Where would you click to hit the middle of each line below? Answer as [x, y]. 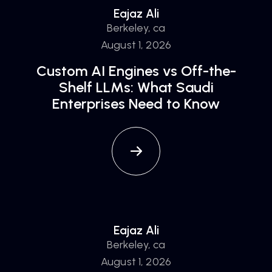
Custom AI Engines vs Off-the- [136, 71]
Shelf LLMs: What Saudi [136, 87]
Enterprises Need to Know [136, 104]
